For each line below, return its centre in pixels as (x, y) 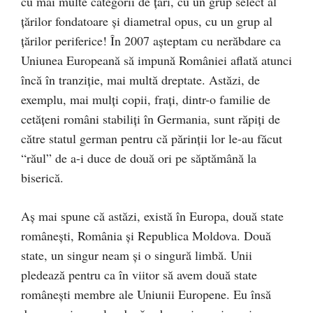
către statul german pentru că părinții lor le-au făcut (152, 138)
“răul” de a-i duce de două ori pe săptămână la (139, 158)
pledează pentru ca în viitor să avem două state (139, 274)
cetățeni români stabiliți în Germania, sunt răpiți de (151, 118)
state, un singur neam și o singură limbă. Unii (137, 255)
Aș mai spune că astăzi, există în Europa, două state (152, 216)
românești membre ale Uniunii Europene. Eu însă (146, 294)
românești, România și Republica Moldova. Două (146, 235)
